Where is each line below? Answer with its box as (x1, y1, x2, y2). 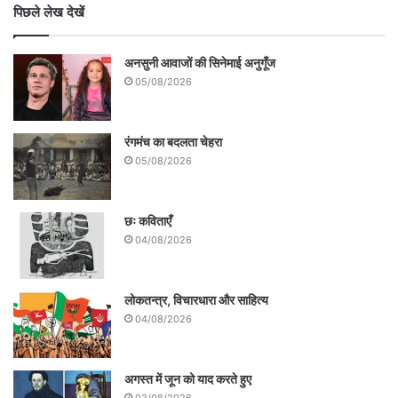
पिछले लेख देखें (13, 4, 84, 21)
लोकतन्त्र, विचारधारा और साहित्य (124, 292, 268, 308)
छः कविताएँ (124, 213, 171, 229)
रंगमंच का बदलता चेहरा (124, 134, 222, 150)
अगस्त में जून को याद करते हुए (124, 371, 254, 387)
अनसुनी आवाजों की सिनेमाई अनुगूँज (124, 55, 275, 71)
